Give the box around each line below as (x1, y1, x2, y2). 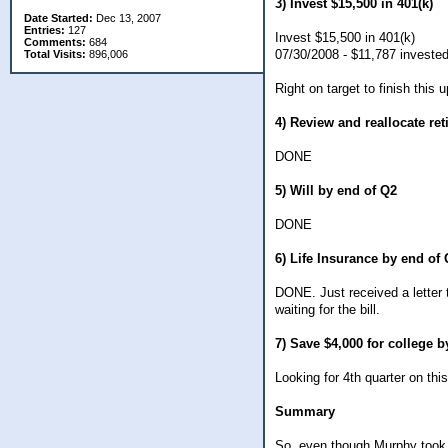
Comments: (24, 36, 86, 48)
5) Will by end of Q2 (275, 182, 397, 198)
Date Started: (24, 12, 93, 24)
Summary (275, 403, 335, 419)
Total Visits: (24, 48, 86, 60)
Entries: (24, 24, 65, 36)
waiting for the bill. (275, 301, 380, 317)
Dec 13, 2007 (93, 12, 161, 24)
